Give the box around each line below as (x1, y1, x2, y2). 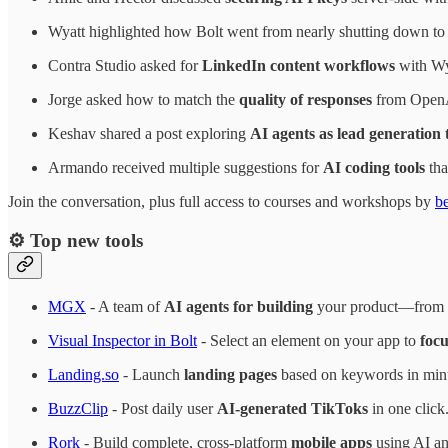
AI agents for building (164, 297, 313, 315)
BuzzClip (48, 399, 108, 417)
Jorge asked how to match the (48, 91, 239, 109)
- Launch (119, 365, 184, 383)
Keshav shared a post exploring (48, 125, 250, 143)
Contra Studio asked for (48, 57, 202, 75)
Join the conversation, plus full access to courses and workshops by (8, 193, 435, 211)
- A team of (86, 297, 164, 315)
